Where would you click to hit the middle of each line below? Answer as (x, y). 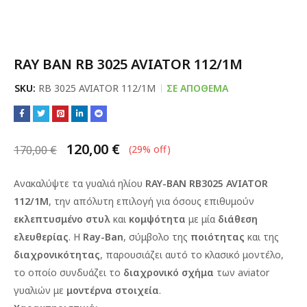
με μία (202, 219)
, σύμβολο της (157, 237)
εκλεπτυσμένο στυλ (62, 219)
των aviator (242, 272)
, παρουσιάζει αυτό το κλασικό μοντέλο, (192, 255)
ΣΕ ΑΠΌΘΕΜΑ (197, 88)
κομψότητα (157, 219)
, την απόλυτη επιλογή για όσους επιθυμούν (151, 201)
